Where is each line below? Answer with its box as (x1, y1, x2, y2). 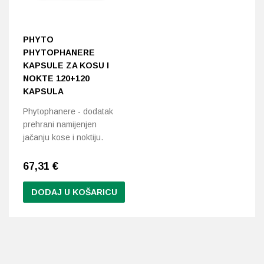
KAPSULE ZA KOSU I (23, 61, 109, 71)
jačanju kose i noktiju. (23, 133, 103, 143)
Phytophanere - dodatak (23, 107, 113, 117)
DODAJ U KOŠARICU (31, 187, 117, 197)
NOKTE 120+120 (23, 74, 90, 84)
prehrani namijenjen (23, 120, 97, 130)
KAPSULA (23, 87, 64, 97)
